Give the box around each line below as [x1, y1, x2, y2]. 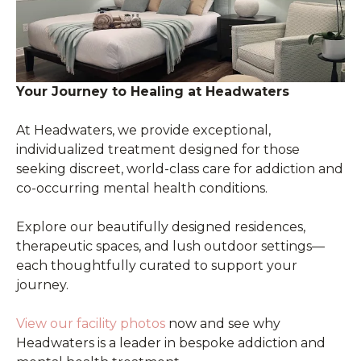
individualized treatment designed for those [16, 141, 300, 157]
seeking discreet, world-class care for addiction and [16, 160, 343, 176]
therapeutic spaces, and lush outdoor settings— [16, 238, 325, 254]
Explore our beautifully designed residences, [16, 218, 305, 234]
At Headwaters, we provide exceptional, [16, 122, 271, 138]
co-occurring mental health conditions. [16, 180, 268, 196]
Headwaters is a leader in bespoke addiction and [16, 334, 326, 351]
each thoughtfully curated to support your [16, 257, 297, 273]
